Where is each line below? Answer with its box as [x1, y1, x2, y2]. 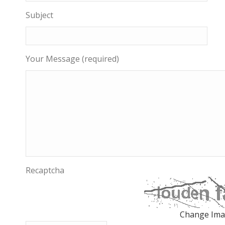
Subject [25, 10, 53, 21]
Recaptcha [25, 165, 64, 176]
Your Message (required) [25, 53, 119, 64]
